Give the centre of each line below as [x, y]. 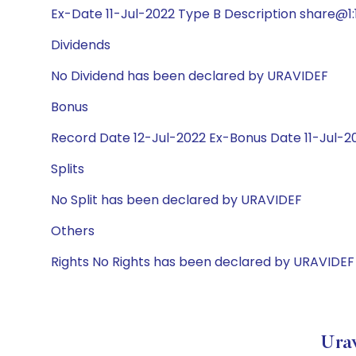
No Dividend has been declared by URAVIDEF [190, 76]
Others [73, 231]
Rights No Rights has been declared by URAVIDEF [203, 262]
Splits [68, 169]
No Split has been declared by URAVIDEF [176, 200]
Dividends [81, 45]
